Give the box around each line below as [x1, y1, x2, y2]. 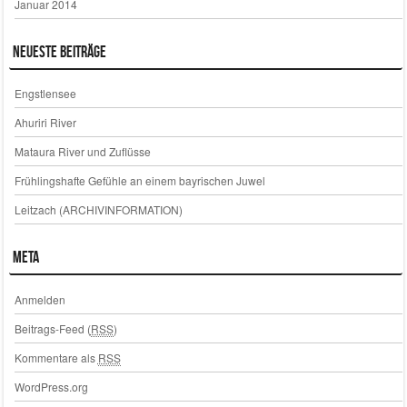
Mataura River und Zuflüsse [14, 144, 151, 160]
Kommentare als [14, 350, 98, 366]
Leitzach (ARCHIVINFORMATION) [14, 202, 183, 218]
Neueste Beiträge [12, 42, 106, 61]
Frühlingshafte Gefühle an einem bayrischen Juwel [14, 173, 265, 189]
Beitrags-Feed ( [14, 321, 91, 337]
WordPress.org [14, 379, 88, 395]
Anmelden [14, 292, 65, 308]
